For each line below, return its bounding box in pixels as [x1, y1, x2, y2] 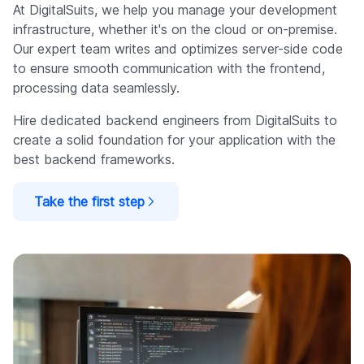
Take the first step [34, 193, 145, 210]
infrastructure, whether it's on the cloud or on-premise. [13, 21, 337, 37]
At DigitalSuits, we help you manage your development [13, 2, 337, 18]
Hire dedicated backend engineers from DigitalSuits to [13, 112, 337, 128]
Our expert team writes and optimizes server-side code [13, 41, 343, 57]
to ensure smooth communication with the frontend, [13, 60, 325, 76]
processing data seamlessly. [13, 80, 180, 96]
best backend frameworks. [13, 151, 175, 167]
